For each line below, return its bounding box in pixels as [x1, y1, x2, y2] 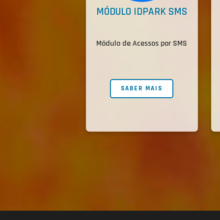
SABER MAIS [121, 84, 163, 93]
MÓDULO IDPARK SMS [96, 5, 188, 19]
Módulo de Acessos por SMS [96, 38, 188, 49]
